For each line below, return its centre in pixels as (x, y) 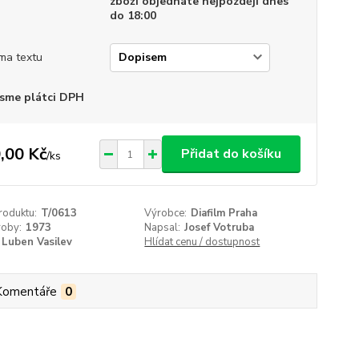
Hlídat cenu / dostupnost (202, 242)
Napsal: (163, 228)
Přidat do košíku (231, 154)
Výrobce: (166, 213)
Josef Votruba (220, 228)
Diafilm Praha (224, 213)
